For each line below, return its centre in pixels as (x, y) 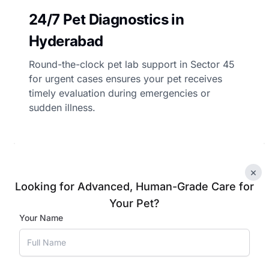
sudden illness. (62, 107)
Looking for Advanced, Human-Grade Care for (134, 186)
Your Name (41, 218)
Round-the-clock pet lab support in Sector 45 (132, 64)
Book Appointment (134, 172)
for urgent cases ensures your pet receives (125, 79)
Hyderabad (66, 41)
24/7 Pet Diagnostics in (107, 20)
